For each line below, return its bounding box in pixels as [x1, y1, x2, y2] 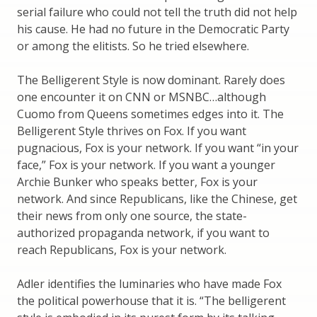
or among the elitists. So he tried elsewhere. [17, 38, 249, 54]
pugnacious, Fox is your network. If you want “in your [17, 139, 299, 156]
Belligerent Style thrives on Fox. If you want [17, 122, 246, 139]
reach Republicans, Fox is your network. [17, 241, 226, 258]
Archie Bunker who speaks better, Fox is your [17, 173, 258, 190]
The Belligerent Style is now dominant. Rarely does [17, 71, 285, 88]
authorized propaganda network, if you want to [17, 224, 270, 241]
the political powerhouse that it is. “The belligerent [17, 292, 286, 309]
